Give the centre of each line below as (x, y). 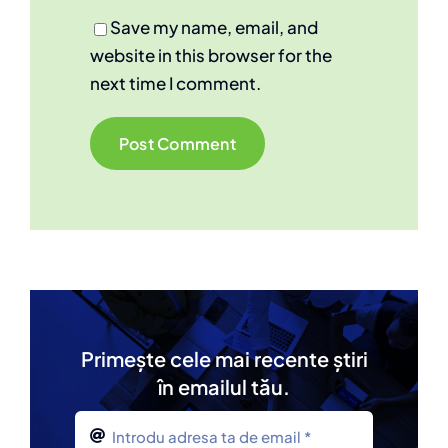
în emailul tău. (224, 387)
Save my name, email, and (214, 27)
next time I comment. (175, 83)
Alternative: (136, 184)
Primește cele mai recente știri (224, 359)
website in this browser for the (211, 55)
